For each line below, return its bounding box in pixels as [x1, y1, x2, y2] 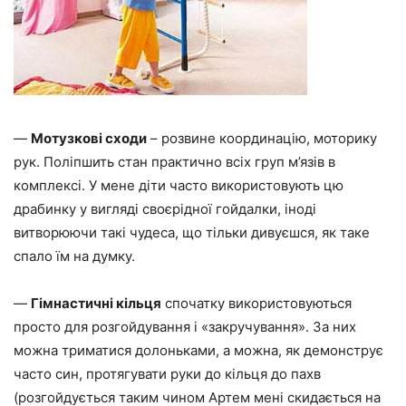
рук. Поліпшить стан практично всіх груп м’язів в [14, 152, 335, 170]
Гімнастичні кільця [31, 294, 161, 312]
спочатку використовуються [161, 294, 352, 312]
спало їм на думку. [14, 246, 135, 265]
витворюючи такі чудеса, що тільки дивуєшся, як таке [14, 223, 370, 241]
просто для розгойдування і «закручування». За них [14, 317, 356, 335]
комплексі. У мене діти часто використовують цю [14, 176, 343, 194]
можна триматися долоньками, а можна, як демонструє [14, 341, 383, 359]
